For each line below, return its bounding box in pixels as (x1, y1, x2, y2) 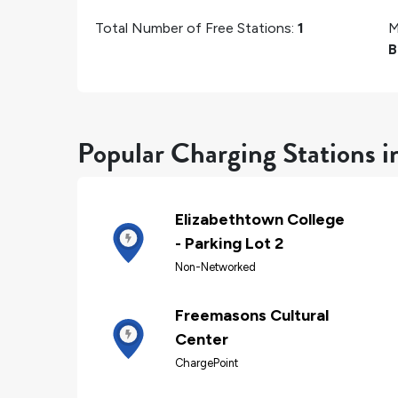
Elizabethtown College (175, 210, 345, 230)
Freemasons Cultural (175, 306, 329, 326)
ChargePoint (175, 356, 238, 370)
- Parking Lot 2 (175, 234, 283, 254)
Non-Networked (175, 260, 256, 275)
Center (175, 330, 228, 350)
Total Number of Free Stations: (95, 19, 298, 36)
